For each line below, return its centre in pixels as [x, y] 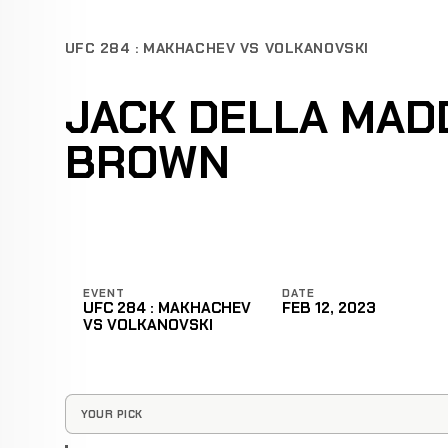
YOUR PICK [111, 413]
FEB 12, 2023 [329, 307]
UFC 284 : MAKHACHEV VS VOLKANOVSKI [216, 48]
